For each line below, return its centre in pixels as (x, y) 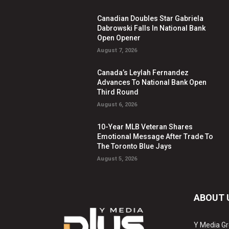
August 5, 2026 (117, 158)
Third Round (118, 92)
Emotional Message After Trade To (155, 136)
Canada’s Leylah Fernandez (143, 72)
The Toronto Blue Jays (135, 146)
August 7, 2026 (117, 50)
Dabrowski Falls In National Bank (152, 28)
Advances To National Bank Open (152, 82)
